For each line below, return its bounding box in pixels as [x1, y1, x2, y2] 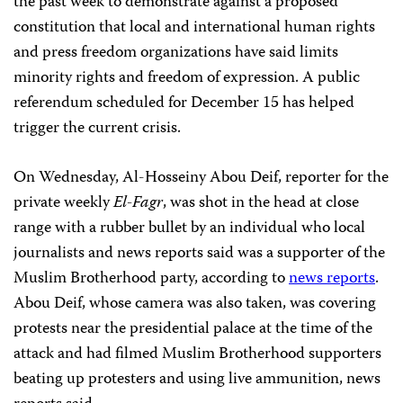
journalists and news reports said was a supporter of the [13, 240, 385, 268]
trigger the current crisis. [13, 115, 181, 143]
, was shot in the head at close [163, 190, 359, 218]
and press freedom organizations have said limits [13, 40, 338, 67]
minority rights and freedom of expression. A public [13, 65, 360, 93]
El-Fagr [113, 190, 163, 218]
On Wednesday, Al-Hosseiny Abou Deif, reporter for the [13, 165, 389, 193]
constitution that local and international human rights [13, 14, 375, 42]
